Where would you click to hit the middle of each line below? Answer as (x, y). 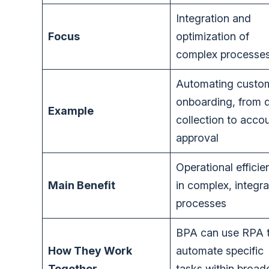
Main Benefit (82, 186)
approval (197, 138)
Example (71, 111)
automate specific (220, 251)
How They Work (90, 251)
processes (201, 204)
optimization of (213, 37)
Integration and (213, 19)
